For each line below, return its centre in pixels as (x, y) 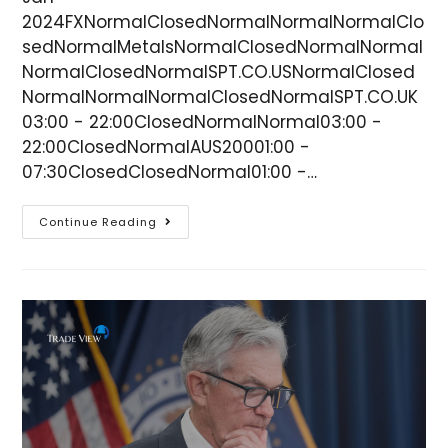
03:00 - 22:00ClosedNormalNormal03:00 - (202, 122)
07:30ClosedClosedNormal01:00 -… (170, 172)
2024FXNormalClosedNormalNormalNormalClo (223, 22)
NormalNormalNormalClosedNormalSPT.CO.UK (220, 97)
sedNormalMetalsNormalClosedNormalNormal (223, 47)
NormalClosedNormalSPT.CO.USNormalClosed (219, 72)
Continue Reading (98, 222)
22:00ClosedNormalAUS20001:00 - (166, 147)
